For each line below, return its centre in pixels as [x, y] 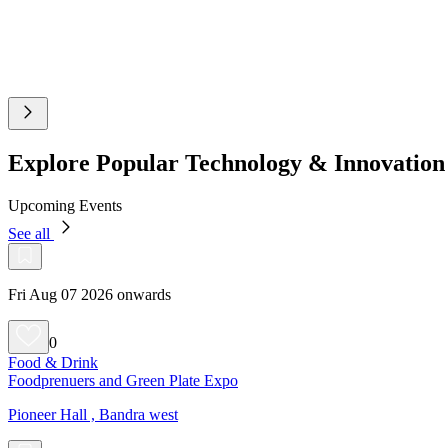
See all [31, 233]
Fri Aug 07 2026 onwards [89, 294]
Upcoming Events [65, 205]
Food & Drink [53, 362]
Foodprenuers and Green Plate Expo [123, 380]
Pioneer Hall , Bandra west [93, 414]
